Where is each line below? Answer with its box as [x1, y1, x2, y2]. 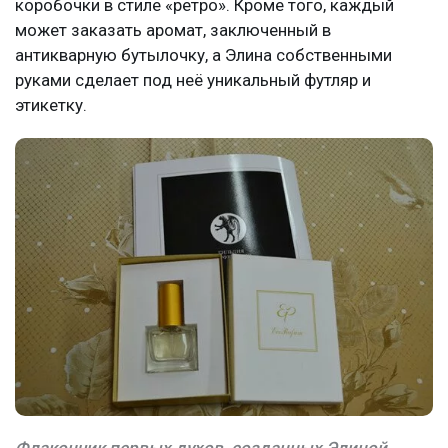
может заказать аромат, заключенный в [15, 20, 331, 41]
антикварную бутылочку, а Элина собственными [15, 45, 392, 66]
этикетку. [15, 95, 87, 116]
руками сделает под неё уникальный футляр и [15, 70, 371, 91]
